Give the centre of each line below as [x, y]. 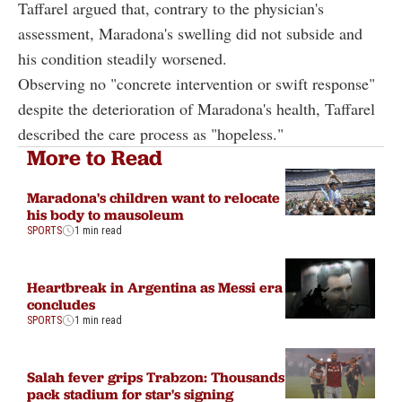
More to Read [95, 157]
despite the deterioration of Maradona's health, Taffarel [197, 108]
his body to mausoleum [105, 214]
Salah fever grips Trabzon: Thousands [156, 376]
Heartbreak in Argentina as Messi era [155, 287]
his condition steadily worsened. [122, 58]
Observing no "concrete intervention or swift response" [197, 83]
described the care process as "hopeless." [151, 133]
